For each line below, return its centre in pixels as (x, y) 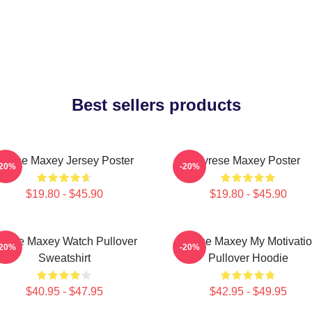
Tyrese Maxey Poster (248, 161)
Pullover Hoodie (248, 258)
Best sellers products (156, 105)
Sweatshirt (64, 258)
